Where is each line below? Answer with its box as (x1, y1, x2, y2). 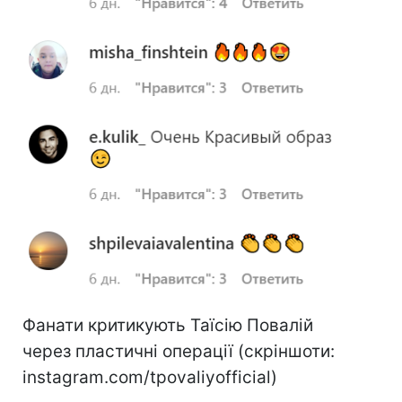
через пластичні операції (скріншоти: (22, 340, 335, 362)
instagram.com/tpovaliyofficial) (22, 366, 277, 388)
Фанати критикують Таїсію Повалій (22, 314, 313, 336)
